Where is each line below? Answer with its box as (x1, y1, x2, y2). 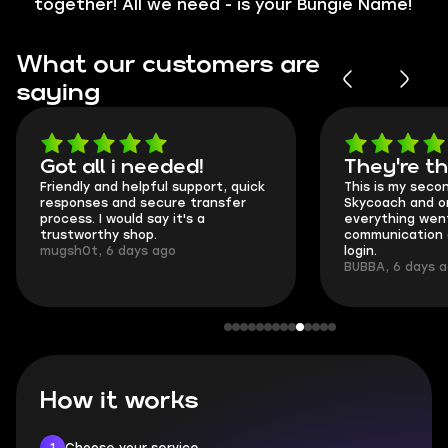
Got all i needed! (40, 158, 204, 176)
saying (16, 82, 100, 104)
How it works (40, 390, 199, 412)
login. (344, 244, 377, 258)
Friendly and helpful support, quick (40, 180, 265, 194)
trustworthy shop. (40, 228, 157, 242)
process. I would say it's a (40, 212, 205, 226)
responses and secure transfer (40, 196, 246, 210)
